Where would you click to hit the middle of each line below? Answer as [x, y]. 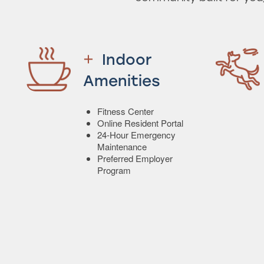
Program [114, 170]
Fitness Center [126, 111]
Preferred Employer [135, 159]
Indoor [126, 59]
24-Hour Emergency [136, 135]
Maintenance [122, 147]
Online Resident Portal [140, 123]
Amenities [122, 80]
